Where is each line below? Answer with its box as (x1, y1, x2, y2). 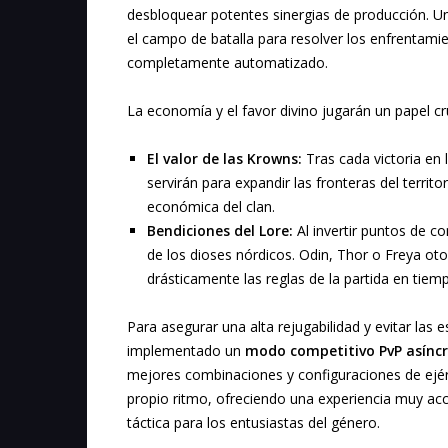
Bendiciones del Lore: (147, 221, 293, 241)
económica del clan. (147, 197, 275, 217)
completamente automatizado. (127, 53, 328, 73)
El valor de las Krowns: (147, 149, 302, 169)
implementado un (127, 341, 245, 361)
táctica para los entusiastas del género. (127, 413, 380, 433)
